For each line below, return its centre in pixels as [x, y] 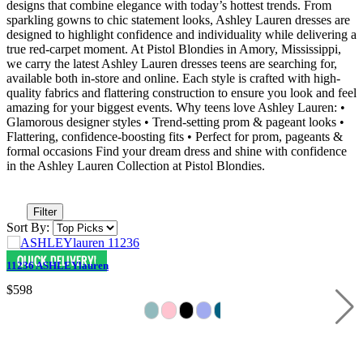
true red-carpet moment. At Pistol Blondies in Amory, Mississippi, [174, 49]
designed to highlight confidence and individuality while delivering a [181, 34]
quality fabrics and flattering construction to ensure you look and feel [181, 92]
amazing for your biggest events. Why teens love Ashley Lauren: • [176, 107]
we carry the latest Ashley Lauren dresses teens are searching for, [172, 63]
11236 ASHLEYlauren [58, 265]
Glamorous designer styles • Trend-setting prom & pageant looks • [175, 122]
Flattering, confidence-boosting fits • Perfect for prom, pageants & [175, 136]
